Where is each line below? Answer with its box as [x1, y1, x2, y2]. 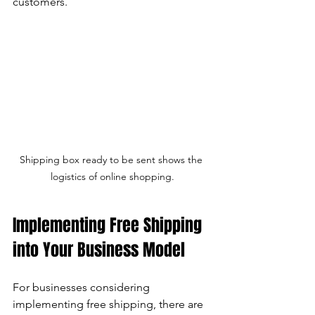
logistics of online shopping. [51, 169, 174, 183]
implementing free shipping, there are [13, 297, 206, 311]
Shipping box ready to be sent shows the [20, 153, 205, 166]
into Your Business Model [13, 237, 185, 262]
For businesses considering [13, 280, 153, 294]
